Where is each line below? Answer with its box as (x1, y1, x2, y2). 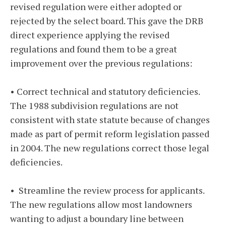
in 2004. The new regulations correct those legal (10, 142, 209, 154)
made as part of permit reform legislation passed (10, 128, 209, 140)
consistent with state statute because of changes (10, 114, 210, 126)
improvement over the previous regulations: (10, 57, 192, 70)
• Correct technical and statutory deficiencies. (10, 85, 200, 98)
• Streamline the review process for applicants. (10, 184, 204, 197)
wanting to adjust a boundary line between (10, 212, 184, 225)
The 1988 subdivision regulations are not (10, 99, 179, 112)
